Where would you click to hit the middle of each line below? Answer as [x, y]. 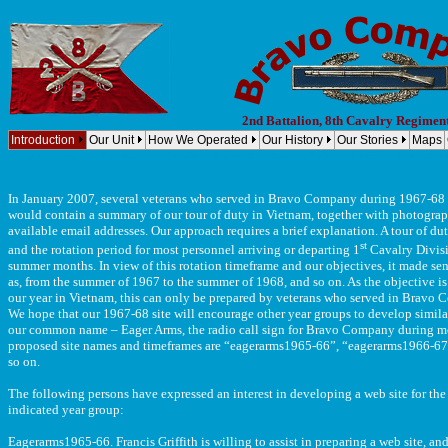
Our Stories [367, 140]
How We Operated [198, 140]
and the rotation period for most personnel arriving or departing [180, 250]
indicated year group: [66, 410]
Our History [292, 140]
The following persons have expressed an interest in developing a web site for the [227, 394]
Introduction [43, 140]
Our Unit [111, 140]
